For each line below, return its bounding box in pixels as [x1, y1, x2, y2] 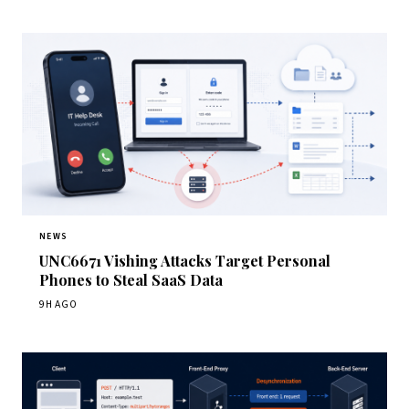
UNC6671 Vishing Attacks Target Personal [39, 250, 331, 270]
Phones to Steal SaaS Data [39, 269, 224, 289]
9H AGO [39, 297, 78, 313]
